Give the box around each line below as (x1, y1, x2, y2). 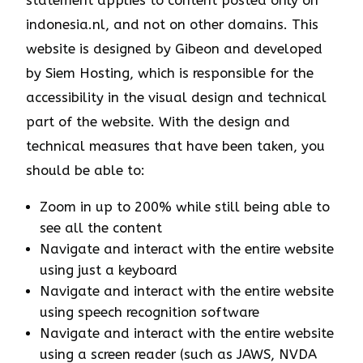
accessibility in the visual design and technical (26, 90, 327, 106)
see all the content (39, 220, 162, 237)
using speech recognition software (39, 305, 259, 321)
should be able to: (26, 163, 145, 179)
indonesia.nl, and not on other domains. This (26, 17, 318, 33)
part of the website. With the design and (26, 114, 290, 130)
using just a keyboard (39, 263, 177, 279)
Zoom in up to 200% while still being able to (39, 199, 330, 216)
